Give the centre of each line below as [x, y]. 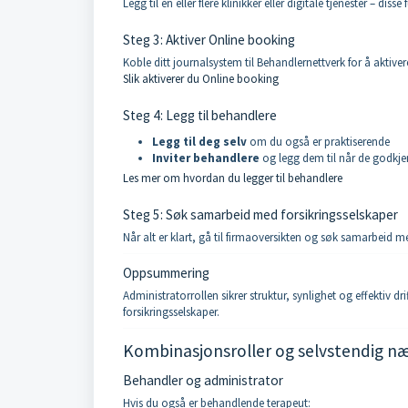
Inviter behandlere [206, 158]
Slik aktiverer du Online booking [201, 79]
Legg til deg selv [199, 142]
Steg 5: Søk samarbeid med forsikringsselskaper [260, 214]
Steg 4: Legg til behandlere [200, 115]
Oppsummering [166, 273]
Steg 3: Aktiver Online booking [209, 40]
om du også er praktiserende [318, 142]
